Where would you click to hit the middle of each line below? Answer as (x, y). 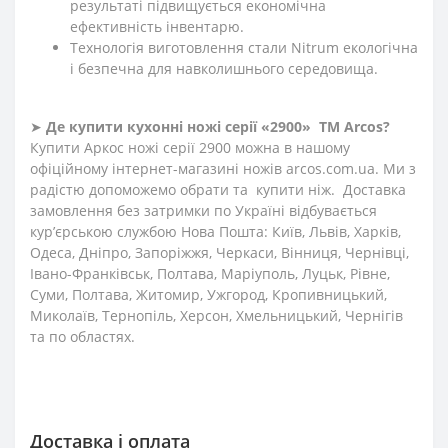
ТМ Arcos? (354, 126)
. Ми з (395, 168)
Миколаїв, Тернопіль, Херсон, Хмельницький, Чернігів (216, 315)
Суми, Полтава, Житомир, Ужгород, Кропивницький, (208, 294)
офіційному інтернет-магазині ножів (158, 168)
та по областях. (82, 336)
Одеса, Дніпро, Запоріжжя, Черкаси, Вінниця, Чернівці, (219, 252)
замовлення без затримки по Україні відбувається (203, 210)
